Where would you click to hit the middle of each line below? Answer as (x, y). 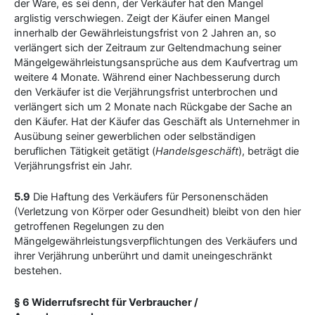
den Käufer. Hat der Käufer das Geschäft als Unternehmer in (157, 121)
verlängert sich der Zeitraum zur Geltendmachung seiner (148, 47)
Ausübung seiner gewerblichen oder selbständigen (135, 136)
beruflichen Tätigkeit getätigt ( (85, 151)
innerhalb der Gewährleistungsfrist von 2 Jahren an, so (145, 33)
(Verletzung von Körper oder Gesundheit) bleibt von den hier (157, 212)
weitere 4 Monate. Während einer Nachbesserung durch (147, 77)
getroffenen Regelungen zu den (89, 227)
